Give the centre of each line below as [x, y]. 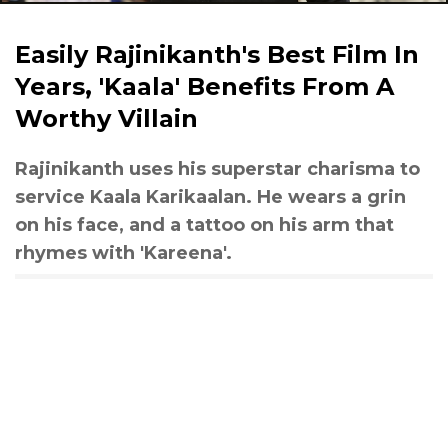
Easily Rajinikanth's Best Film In [217, 54]
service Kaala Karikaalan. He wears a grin [210, 197]
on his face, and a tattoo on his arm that [204, 225]
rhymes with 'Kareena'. [123, 253]
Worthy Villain [106, 118]
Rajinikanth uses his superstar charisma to [217, 169]
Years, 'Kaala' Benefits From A [204, 86]
